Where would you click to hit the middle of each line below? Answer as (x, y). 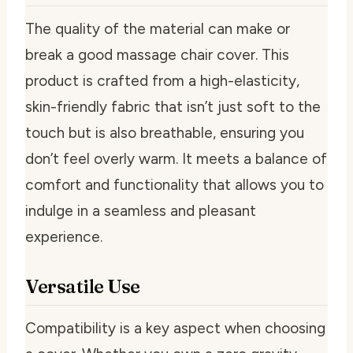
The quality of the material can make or (158, 29)
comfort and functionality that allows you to (175, 185)
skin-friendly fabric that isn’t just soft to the (173, 107)
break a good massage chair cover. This (157, 55)
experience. (64, 237)
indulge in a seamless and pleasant (141, 211)
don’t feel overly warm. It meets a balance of (176, 159)
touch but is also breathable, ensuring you (165, 133)
